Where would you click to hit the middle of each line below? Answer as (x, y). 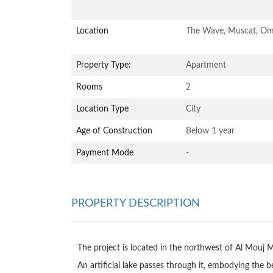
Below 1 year (218, 131)
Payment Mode (105, 153)
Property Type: (104, 65)
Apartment (206, 65)
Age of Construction (114, 131)
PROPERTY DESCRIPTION (136, 203)
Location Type (102, 109)
